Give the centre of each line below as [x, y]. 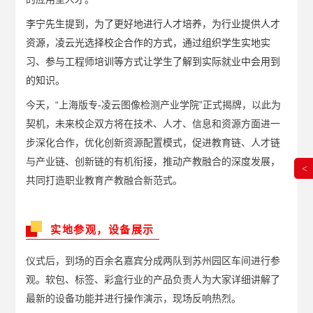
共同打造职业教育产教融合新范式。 [104, 181]
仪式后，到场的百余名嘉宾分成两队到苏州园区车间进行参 [153, 261]
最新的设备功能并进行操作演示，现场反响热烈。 [134, 299]
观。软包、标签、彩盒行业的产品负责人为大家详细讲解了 [153, 280]
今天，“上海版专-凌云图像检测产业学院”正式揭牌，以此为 [154, 105]
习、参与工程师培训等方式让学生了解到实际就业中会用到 [153, 62]
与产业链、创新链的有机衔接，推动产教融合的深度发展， [153, 162]
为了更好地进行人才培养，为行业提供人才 [188, 24]
